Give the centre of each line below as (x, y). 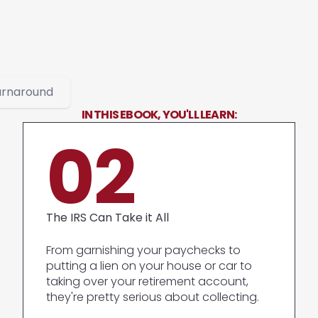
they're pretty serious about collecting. (153, 297)
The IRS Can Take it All (108, 218)
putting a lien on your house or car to (149, 266)
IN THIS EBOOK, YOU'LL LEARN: (159, 115)
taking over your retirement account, (147, 281)
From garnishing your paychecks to (143, 250)
